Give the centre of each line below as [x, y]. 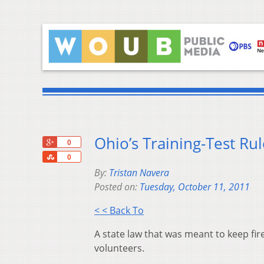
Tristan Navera [139, 173]
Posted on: [117, 187]
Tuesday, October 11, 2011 [195, 187]
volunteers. [119, 248]
